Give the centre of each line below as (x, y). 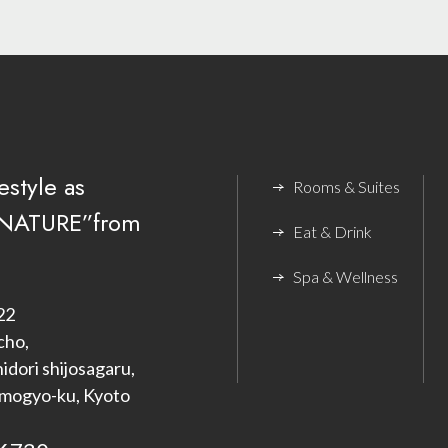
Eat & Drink (332, 232)
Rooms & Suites (346, 187)
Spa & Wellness (345, 277)
